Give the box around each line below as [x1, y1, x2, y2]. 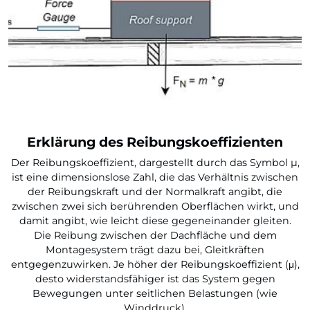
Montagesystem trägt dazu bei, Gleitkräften [46, 244, 264, 256]
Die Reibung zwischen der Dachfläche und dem [33, 229, 277, 241]
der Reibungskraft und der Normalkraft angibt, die [28, 185, 282, 198]
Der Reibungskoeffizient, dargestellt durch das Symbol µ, [10, 156, 300, 169]
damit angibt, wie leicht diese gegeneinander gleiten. [19, 215, 291, 227]
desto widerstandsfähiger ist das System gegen [35, 273, 275, 285]
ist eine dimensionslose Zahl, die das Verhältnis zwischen [12, 171, 298, 183]
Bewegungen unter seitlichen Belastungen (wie [33, 287, 277, 300]
